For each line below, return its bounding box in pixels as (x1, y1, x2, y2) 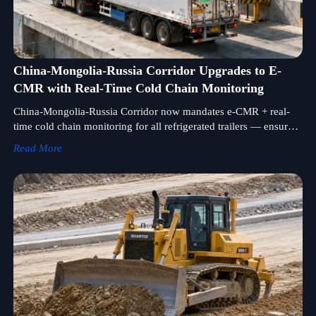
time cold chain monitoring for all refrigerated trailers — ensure (13, 121, 293, 133)
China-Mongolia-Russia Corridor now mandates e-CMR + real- (13, 106, 290, 118)
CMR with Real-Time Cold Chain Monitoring (13, 81, 264, 96)
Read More (13, 142, 62, 154)
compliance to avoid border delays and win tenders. (13, 135, 241, 147)
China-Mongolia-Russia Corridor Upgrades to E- (13, 63, 281, 78)
